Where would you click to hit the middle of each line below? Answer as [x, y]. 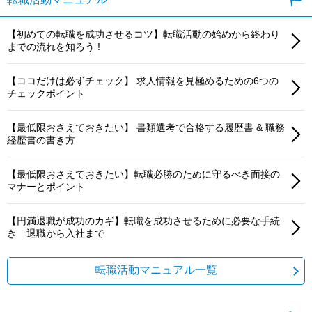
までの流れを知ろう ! [54, 46]
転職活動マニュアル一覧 [156, 270]
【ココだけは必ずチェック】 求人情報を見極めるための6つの [143, 80]
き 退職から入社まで [56, 233]
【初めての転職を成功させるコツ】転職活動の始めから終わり [143, 34]
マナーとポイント [46, 186]
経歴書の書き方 [41, 140]
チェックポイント [46, 93]
